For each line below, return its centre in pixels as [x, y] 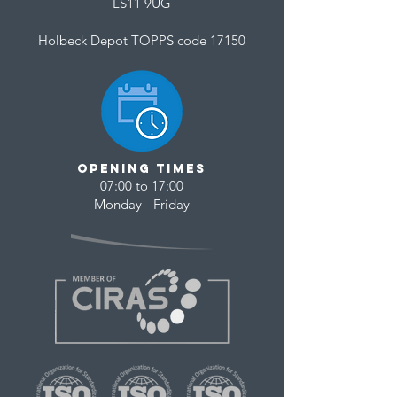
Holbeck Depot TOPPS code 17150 [142, 41]
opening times [142, 169]
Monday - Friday [142, 205]
